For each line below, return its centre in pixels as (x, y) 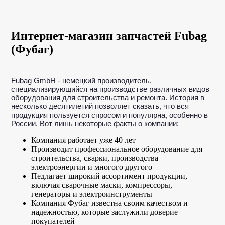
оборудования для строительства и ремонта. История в (108, 97)
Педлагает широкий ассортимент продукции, (109, 176)
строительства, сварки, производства (95, 158)
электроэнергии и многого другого (92, 167)
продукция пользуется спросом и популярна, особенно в (110, 115)
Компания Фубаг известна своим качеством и (110, 203)
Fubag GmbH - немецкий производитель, (82, 80)
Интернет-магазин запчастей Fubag (109, 35)
